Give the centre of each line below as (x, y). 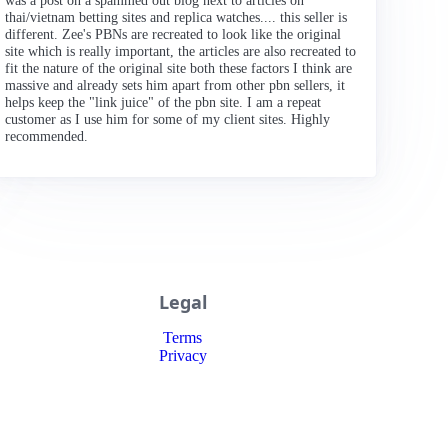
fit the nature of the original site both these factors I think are (179, 68)
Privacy (182, 355)
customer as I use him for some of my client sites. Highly (168, 119)
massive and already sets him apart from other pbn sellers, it (175, 85)
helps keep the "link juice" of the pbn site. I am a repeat (163, 102)
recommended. (47, 136)
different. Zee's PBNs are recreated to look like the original (173, 34)
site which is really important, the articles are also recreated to (181, 51)
